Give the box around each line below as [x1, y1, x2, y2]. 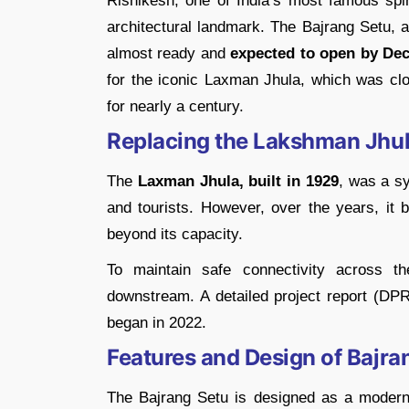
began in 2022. [107, 313, 206, 331]
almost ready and [107, 44, 231, 62]
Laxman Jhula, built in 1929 [137, 172, 339, 190]
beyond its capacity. [107, 225, 243, 243]
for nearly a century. [107, 97, 244, 115]
